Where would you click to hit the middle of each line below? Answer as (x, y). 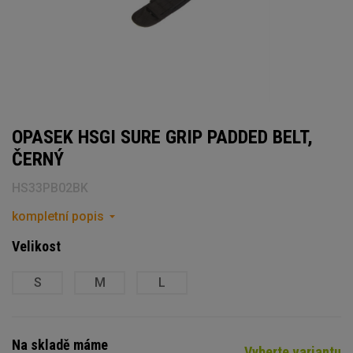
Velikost (36, 246)
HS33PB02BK (50, 188)
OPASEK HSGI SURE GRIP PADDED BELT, (162, 137)
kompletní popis (58, 216)
